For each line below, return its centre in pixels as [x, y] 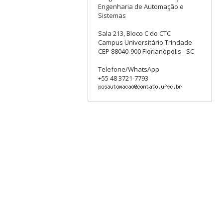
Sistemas [112, 16]
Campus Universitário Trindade [145, 43]
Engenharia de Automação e [141, 7]
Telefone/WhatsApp [128, 69]
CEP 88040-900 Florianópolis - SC [146, 52]
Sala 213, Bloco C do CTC [134, 34]
